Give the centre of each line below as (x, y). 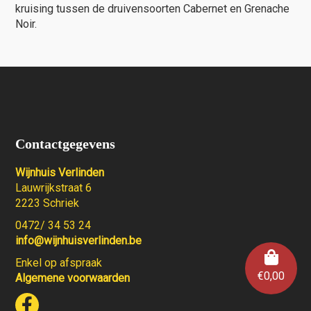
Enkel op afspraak (59, 263)
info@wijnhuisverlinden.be (79, 241)
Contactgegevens (66, 144)
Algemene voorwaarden (73, 278)
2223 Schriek (48, 203)
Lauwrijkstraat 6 (54, 188)
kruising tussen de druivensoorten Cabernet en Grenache (153, 9)
